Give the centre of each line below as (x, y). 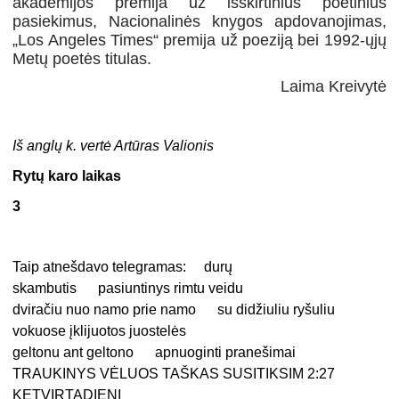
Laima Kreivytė (333, 87)
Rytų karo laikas (67, 176)
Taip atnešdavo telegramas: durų (123, 267)
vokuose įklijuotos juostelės (100, 331)
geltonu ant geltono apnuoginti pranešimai (155, 353)
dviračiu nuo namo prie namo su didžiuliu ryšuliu (174, 310)
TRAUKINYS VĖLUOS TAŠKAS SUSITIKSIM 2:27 (174, 374)
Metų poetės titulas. (82, 59)
